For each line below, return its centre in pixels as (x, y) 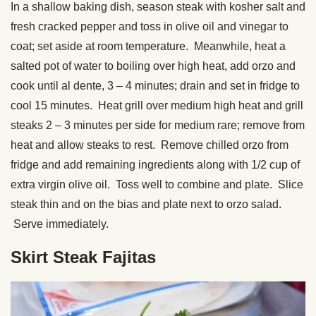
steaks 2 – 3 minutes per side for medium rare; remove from (158, 125)
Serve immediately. (60, 224)
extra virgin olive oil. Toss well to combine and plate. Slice (157, 184)
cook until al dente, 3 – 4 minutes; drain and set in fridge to (155, 85)
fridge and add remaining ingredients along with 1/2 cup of (155, 164)
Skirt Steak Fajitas (83, 257)
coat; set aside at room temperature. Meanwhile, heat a (148, 46)
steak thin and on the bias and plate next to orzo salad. (146, 204)
